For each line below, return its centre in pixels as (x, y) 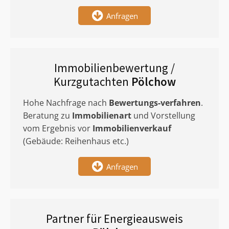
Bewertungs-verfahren (155, 103)
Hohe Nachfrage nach (66, 103)
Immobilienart (102, 116)
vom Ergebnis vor (58, 128)
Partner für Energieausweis (114, 219)
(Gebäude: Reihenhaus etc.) (76, 141)
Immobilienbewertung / (114, 68)
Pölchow (153, 82)
